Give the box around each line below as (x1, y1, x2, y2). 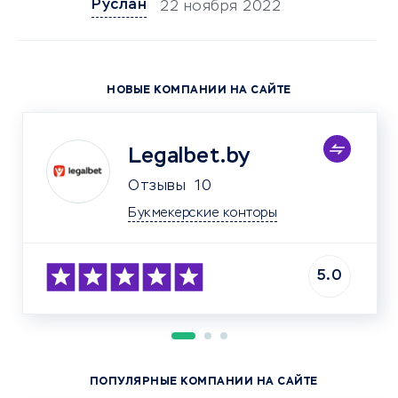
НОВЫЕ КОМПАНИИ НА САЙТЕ (107, 85, 291, 96)
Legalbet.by (128, 146, 251, 167)
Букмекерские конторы (128, 207, 277, 219)
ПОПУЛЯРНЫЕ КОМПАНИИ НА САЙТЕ (89, 377, 318, 387)
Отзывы (128, 179, 186, 194)
